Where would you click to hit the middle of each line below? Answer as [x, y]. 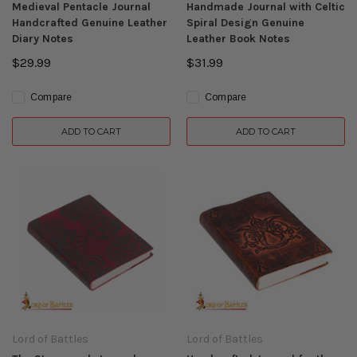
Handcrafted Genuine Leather [90, 23]
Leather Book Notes [238, 39]
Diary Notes [43, 39]
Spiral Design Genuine [245, 23]
